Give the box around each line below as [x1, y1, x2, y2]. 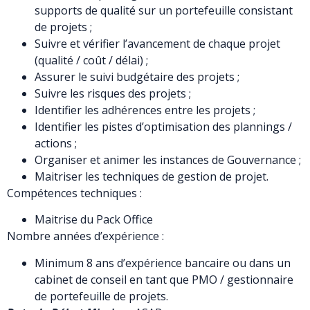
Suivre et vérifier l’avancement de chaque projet [35, 35, 280, 51]
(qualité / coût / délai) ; [35, 52, 148, 68]
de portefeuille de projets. [35, 288, 168, 304]
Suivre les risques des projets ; [35, 85, 191, 101]
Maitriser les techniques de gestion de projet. [35, 168, 268, 184]
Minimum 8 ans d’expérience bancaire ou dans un [35, 255, 291, 271]
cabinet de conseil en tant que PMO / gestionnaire [35, 271, 293, 287]
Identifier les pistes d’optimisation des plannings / [35, 118, 292, 134]
